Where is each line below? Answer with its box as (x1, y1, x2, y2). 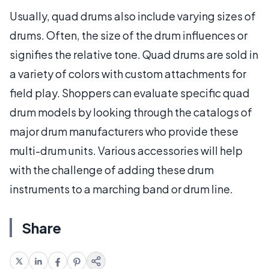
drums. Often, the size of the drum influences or (10, 28, 247, 42)
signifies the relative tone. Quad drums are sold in (10, 47, 258, 61)
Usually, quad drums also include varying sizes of (10, 8, 256, 23)
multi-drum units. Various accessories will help (10, 143, 243, 157)
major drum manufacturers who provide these (10, 124, 238, 138)
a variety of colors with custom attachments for (10, 66, 246, 80)
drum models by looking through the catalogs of (10, 104, 252, 119)
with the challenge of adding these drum (10, 162, 214, 177)
